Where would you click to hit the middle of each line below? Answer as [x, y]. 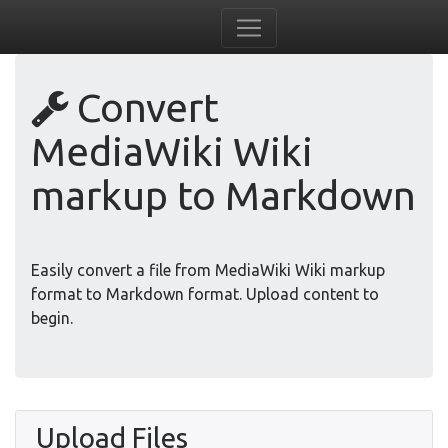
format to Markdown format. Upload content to [205, 294]
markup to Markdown [223, 195]
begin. [52, 318]
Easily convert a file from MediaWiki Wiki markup [208, 270]
